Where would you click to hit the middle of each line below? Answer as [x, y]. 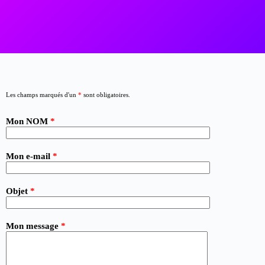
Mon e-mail [30, 156]
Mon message [34, 226]
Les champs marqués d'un [42, 95]
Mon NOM [28, 122]
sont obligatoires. [106, 95]
